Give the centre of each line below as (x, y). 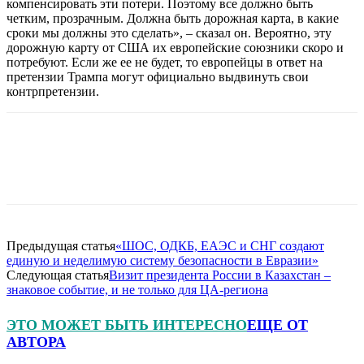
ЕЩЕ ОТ (277, 325)
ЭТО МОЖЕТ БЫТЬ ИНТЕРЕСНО (127, 325)
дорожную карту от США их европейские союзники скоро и (175, 47)
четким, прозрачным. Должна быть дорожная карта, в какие (173, 18)
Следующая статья (58, 275)
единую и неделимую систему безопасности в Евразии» (162, 260)
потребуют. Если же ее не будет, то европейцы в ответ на (165, 62)
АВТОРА (36, 342)
